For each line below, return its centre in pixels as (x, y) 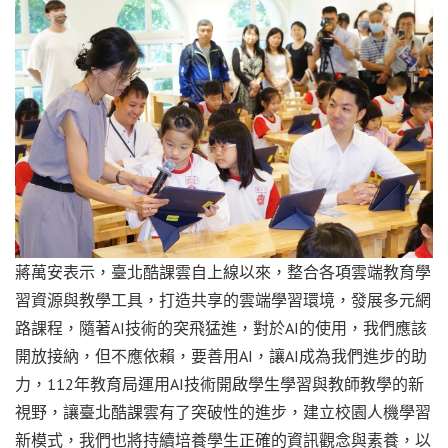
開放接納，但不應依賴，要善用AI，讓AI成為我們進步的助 (221, 355)
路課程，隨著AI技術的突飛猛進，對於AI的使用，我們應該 (221, 327)
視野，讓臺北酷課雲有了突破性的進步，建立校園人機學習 (223, 411)
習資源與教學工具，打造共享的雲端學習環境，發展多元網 (223, 299)
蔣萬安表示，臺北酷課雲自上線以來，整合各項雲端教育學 (223, 271)
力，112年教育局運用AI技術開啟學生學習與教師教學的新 (219, 383)
